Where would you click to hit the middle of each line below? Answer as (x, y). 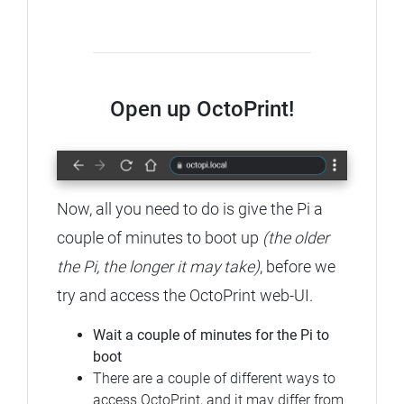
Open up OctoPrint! (202, 110)
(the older (296, 237)
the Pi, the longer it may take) (158, 266)
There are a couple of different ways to (214, 378)
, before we (298, 266)
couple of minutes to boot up (160, 237)
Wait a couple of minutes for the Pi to (211, 335)
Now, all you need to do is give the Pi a (190, 208)
